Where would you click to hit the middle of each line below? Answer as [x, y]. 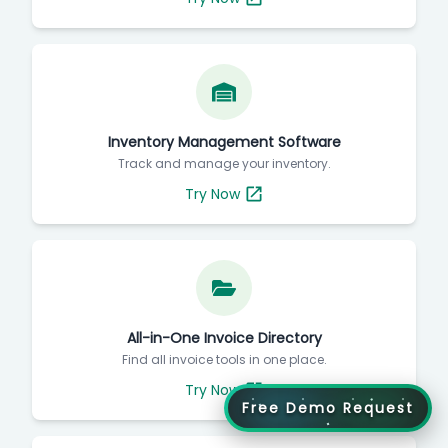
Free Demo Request [328, 407]
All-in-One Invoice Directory [224, 337]
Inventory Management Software [224, 141]
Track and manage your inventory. [224, 163]
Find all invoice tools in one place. [224, 359]
